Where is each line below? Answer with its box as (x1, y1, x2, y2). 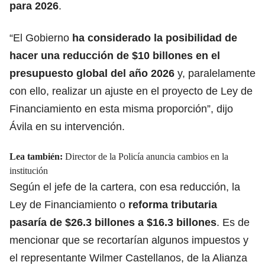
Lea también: (9, 151, 65, 161)
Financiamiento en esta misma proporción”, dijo (9, 102, 233, 115)
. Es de (216, 216, 250, 228)
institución (9, 165, 48, 176)
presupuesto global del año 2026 (9, 67, 174, 79)
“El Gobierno (9, 31, 72, 44)
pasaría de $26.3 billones (9, 216, 135, 228)
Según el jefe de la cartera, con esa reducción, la (9, 180, 240, 193)
